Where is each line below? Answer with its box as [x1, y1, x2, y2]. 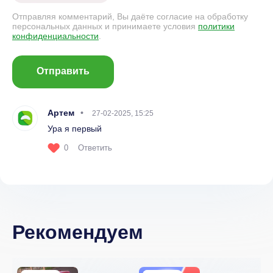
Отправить [37, 66, 90, 77]
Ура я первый [48, 124, 102, 134]
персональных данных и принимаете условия [12, 21, 198, 32]
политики [198, 21, 235, 32]
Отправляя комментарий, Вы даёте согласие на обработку [12, 12, 248, 22]
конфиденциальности [12, 31, 99, 41]
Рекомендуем [12, 221, 143, 244]
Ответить [78, 143, 112, 153]
